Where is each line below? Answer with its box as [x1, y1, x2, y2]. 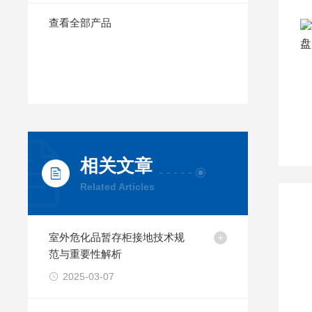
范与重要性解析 [49, 248, 123, 260]
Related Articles [80, 181, 155, 192]
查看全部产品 [49, 17, 112, 29]
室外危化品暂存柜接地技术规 [49, 231, 185, 243]
